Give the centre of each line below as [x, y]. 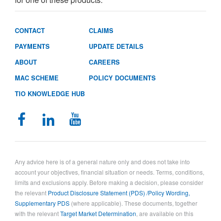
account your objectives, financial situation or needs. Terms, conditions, [110, 172]
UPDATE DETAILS [116, 46]
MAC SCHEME [37, 78]
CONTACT [30, 31]
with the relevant [37, 213]
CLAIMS [101, 31]
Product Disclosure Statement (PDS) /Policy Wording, [119, 193]
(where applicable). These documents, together [133, 203]
